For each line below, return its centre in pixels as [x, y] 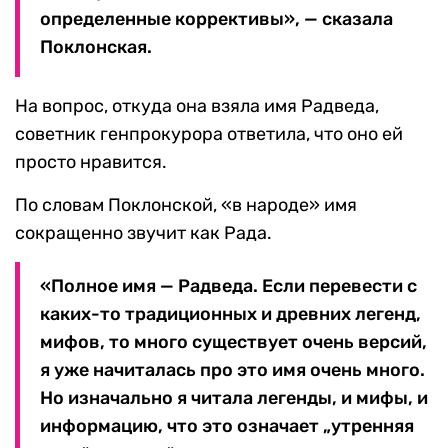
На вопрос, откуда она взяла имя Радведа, [197, 106]
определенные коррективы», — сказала [216, 19]
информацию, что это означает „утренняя [227, 426]
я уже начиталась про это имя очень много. [232, 370]
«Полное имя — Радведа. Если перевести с [228, 286]
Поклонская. [96, 47]
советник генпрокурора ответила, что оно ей [209, 134]
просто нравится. [91, 162]
